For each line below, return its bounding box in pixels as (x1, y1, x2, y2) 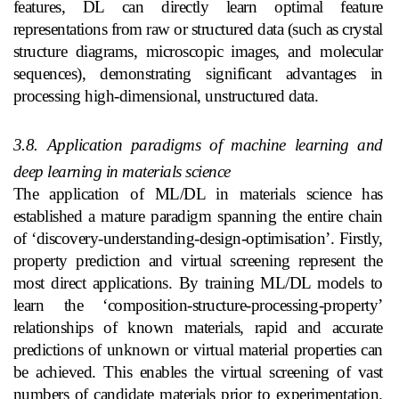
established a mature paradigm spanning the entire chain (12, 206, 383, 225)
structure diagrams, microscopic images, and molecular (12, 41, 383, 61)
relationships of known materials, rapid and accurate (12, 317, 383, 337)
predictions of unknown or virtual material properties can (12, 339, 383, 359)
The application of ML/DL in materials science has (12, 183, 383, 203)
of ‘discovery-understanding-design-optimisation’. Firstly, (12, 228, 383, 248)
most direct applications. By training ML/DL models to (12, 273, 383, 292)
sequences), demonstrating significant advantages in (12, 63, 383, 83)
